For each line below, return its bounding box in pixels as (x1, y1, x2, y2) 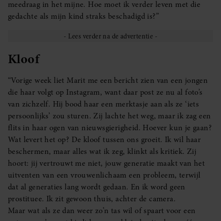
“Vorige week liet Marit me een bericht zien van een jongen (8, 75, 208, 86)
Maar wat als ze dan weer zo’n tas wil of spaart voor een (8, 205, 196, 216)
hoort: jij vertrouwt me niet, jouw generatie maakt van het (8, 158, 205, 169)
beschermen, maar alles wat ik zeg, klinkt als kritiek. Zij (8, 146, 197, 157)
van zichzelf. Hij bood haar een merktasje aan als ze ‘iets (8, 99, 199, 110)
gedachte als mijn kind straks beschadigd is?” (8, 10, 159, 22)
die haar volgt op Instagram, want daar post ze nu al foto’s (8, 87, 203, 98)
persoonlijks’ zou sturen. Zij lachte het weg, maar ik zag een (8, 110, 211, 121)
